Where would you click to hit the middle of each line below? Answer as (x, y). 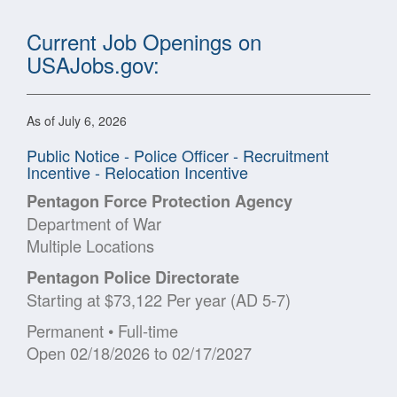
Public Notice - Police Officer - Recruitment (178, 155)
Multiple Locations (90, 245)
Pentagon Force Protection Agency (160, 201)
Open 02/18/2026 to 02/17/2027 (139, 352)
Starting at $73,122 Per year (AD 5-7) (159, 299)
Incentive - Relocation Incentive (137, 171)
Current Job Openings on (144, 41)
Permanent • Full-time (102, 330)
